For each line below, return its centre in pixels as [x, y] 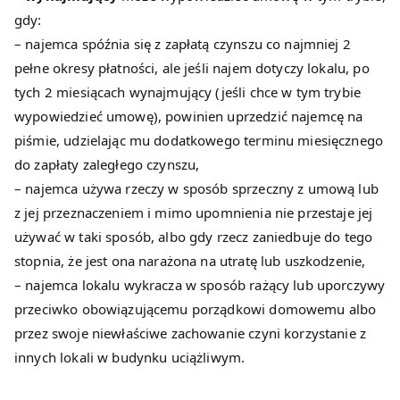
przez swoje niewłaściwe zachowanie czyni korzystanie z [191, 333]
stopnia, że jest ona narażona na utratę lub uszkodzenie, [190, 261]
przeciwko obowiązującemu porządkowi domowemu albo [196, 309]
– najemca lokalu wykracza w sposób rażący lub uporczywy [200, 285]
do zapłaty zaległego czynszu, [107, 165]
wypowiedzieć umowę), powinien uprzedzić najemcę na [189, 117]
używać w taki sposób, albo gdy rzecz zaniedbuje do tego [194, 237]
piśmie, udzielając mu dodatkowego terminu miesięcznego [199, 141]
